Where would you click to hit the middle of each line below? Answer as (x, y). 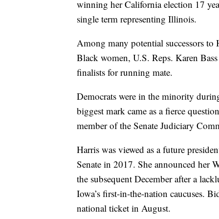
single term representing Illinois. (137, 19)
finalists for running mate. (125, 72)
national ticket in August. (124, 208)
